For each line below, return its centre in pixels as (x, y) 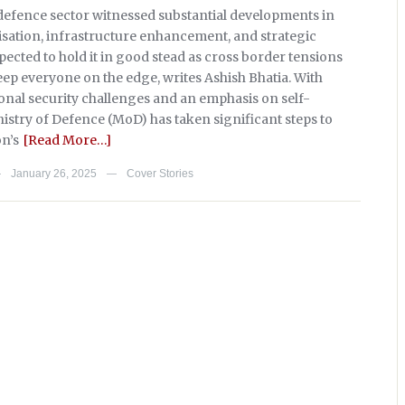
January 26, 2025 (54, 173)
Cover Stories (160, 173)
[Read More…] (67, 140)
